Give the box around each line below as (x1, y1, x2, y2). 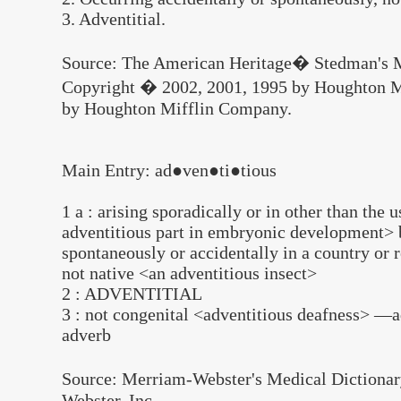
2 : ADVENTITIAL (62, 284, 202, 303)
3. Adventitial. (62, 9, 166, 29)
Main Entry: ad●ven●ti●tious (62, 160, 277, 180)
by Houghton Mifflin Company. (62, 98, 292, 118)
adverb (62, 325, 111, 345)
